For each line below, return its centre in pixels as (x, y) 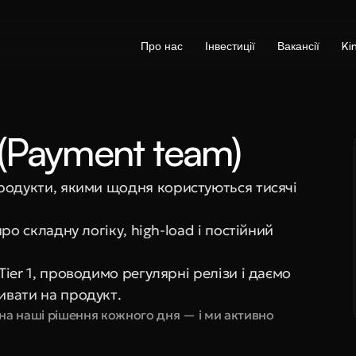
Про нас (162, 46)
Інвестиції (230, 46)
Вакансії (298, 46)
